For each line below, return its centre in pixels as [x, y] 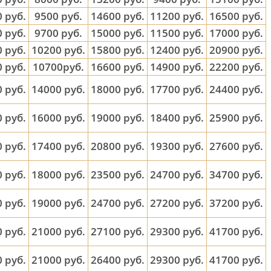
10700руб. [58, 67]
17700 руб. [177, 89]
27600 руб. [236, 146]
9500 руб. [58, 16]
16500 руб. [236, 16]
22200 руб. [236, 67]
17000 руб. [236, 33]
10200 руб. [58, 50]
